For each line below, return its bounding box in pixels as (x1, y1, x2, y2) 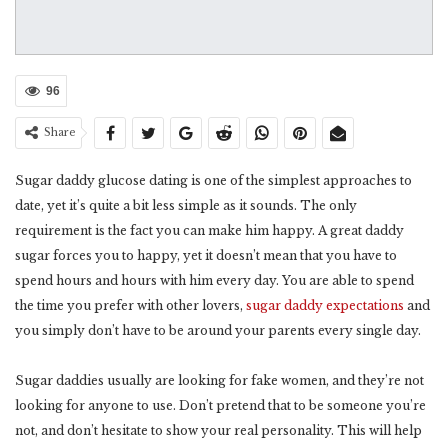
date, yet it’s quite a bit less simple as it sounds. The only (15, 198, 357, 214)
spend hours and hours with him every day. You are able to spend (15, 273, 414, 289)
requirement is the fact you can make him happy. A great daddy (15, 223, 404, 239)
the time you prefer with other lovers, (15, 298, 246, 314)
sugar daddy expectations (246, 298, 404, 314)
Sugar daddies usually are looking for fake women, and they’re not (15, 373, 424, 389)
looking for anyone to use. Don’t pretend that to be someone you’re (15, 398, 426, 414)
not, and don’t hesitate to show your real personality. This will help (15, 423, 422, 439)
